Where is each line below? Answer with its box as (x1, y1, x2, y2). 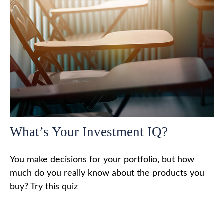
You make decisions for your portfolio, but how (10, 155, 194, 165)
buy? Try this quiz (10, 182, 78, 192)
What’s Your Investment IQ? (10, 124, 168, 140)
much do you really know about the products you (10, 169, 204, 178)
